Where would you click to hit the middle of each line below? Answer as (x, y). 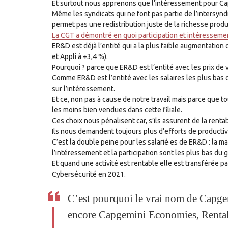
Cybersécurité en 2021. (90, 174)
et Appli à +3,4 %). (81, 56)
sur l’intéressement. (83, 88)
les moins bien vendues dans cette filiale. (117, 110)
